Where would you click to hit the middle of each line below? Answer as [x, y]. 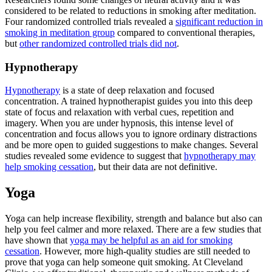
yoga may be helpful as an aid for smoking [151, 240]
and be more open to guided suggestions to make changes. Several [131, 145]
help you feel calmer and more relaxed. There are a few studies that [133, 229]
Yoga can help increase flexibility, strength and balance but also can [134, 219]
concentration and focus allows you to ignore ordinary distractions [131, 134]
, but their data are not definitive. [155, 167]
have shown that [37, 240]
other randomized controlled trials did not [98, 43]
